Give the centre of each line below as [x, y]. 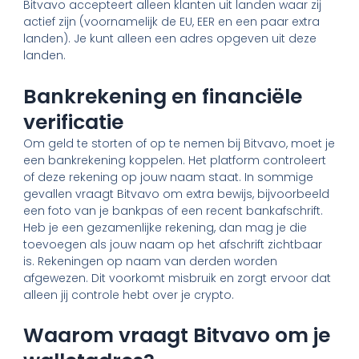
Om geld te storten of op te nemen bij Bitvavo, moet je [179, 143]
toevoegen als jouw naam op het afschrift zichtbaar [173, 244]
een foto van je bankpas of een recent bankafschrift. [173, 210]
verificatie [74, 122]
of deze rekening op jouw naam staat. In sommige [169, 177]
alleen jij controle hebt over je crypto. [131, 294]
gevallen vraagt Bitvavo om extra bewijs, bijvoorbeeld [177, 194]
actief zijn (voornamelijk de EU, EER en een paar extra [172, 22]
